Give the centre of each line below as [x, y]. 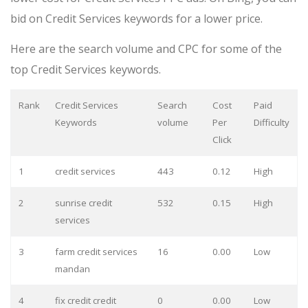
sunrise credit [83, 203]
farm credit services [96, 252]
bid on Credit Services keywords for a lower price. [136, 19]
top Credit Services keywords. [86, 70]
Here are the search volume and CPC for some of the [146, 49]
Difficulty [271, 123]
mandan [72, 269]
